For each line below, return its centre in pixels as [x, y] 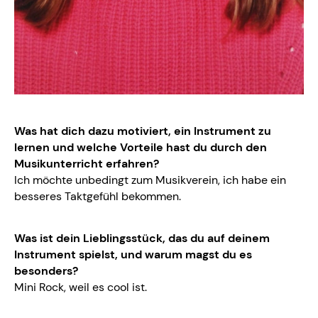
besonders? [46, 271]
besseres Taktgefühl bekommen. [98, 197]
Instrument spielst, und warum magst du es [133, 255]
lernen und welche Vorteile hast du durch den [141, 148]
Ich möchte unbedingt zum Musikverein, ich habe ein [150, 180]
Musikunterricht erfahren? [87, 164]
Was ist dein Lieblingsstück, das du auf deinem [142, 238]
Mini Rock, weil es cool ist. [81, 287]
